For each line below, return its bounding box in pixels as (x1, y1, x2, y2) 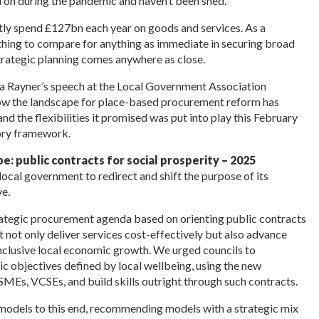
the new (223, 258, 261, 272)
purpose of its (201, 169, 268, 182)
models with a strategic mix (164, 301, 298, 315)
